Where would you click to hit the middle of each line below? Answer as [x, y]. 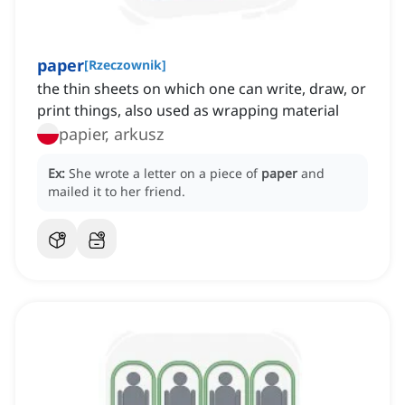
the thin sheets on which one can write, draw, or [202, 89]
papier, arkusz [111, 134]
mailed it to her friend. [117, 192]
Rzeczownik [125, 65]
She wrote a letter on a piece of [165, 174]
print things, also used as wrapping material [188, 111]
